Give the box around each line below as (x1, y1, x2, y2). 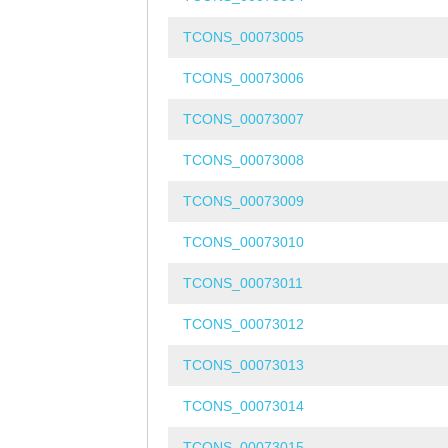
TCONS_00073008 (183, 152, 304, 169)
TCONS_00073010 (183, 234, 304, 251)
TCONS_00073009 (183, 193, 304, 210)
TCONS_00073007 (183, 111, 304, 128)
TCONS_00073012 (183, 316, 304, 333)
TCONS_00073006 (183, 70, 304, 87)
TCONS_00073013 (183, 357, 304, 374)
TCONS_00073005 (183, 29, 304, 46)
